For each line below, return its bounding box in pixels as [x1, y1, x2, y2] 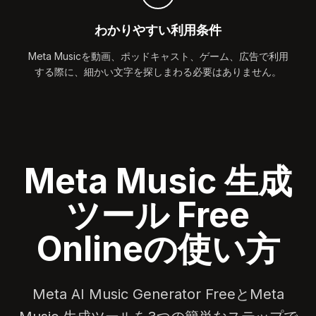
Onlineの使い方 [36, 227, 280, 269]
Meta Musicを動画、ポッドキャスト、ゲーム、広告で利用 [28, 49, 288, 62]
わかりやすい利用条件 [95, 22, 221, 37]
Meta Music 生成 [24, 159, 292, 202]
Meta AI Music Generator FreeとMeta [32, 285, 284, 303]
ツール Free [66, 193, 250, 236]
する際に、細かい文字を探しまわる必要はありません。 [35, 65, 281, 78]
